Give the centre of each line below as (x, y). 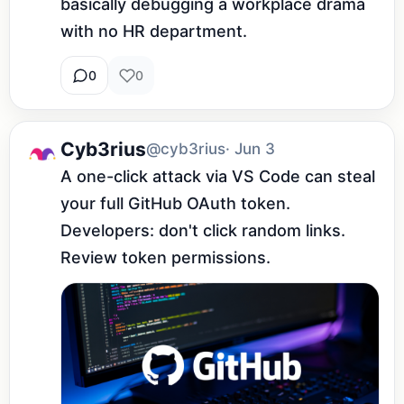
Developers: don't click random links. (203, 231)
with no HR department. (154, 32)
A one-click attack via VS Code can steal (218, 177)
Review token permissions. (165, 258)
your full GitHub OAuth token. (175, 204)
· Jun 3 (250, 149)
